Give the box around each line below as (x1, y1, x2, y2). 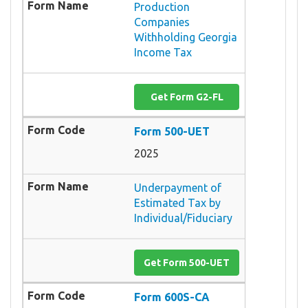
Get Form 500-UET (144, 256, 230, 268)
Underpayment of (134, 181, 221, 194)
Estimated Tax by (134, 196, 221, 209)
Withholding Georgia (134, 30, 237, 43)
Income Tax (134, 45, 192, 58)
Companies (134, 15, 190, 28)
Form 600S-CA (134, 290, 210, 303)
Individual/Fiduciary (134, 211, 232, 224)
